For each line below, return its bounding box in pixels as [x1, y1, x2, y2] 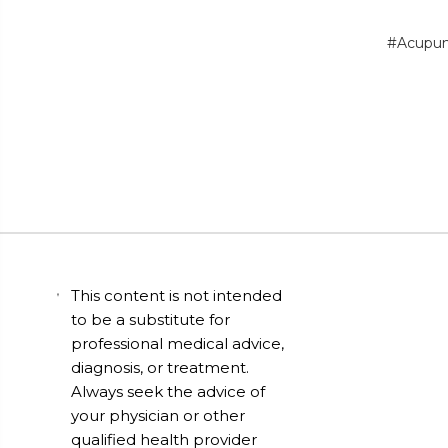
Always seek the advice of [71, 381, 266, 401]
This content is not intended [71, 285, 283, 305]
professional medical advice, [71, 333, 285, 353]
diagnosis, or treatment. [71, 357, 250, 377]
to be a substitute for [71, 309, 231, 329]
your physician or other [71, 405, 246, 425]
